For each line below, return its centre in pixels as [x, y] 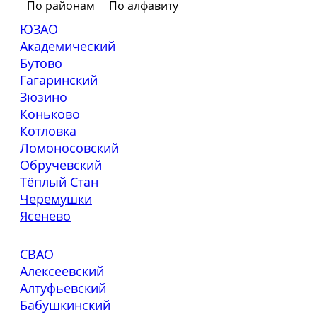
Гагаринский [59, 80]
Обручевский [61, 165]
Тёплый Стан [59, 181]
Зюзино [44, 97]
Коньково [50, 114]
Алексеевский [62, 271]
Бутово [41, 63]
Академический [68, 46]
